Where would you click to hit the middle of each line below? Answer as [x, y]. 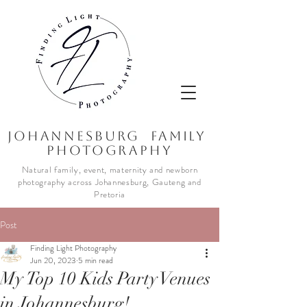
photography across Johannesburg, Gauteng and [110, 182]
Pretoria [110, 194]
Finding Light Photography [73, 248]
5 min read [96, 260]
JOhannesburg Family [110, 136]
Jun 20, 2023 [53, 260]
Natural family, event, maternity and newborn [110, 170]
